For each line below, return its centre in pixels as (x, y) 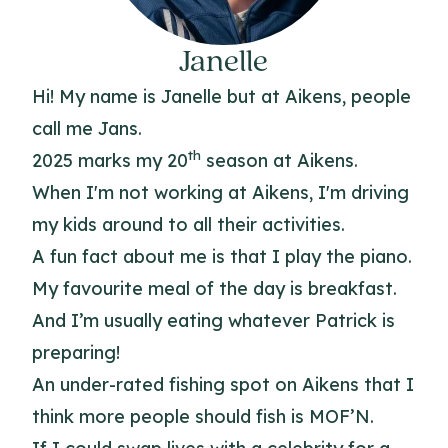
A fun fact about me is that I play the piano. (222, 256)
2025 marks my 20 (110, 160)
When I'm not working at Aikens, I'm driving (220, 192)
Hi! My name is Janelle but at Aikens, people (221, 96)
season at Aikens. (279, 160)
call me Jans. (87, 128)
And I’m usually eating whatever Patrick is (213, 320)
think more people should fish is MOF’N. (203, 416)
